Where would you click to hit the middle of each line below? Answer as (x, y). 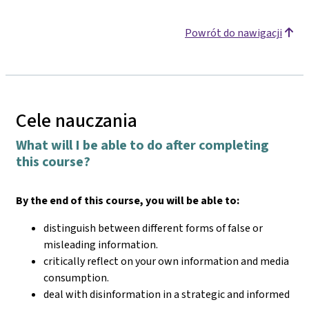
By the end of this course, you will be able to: (128, 200)
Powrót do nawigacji (233, 32)
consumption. (76, 277)
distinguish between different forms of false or (153, 228)
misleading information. (101, 244)
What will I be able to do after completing (142, 145)
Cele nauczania (77, 120)
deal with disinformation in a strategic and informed (167, 294)
